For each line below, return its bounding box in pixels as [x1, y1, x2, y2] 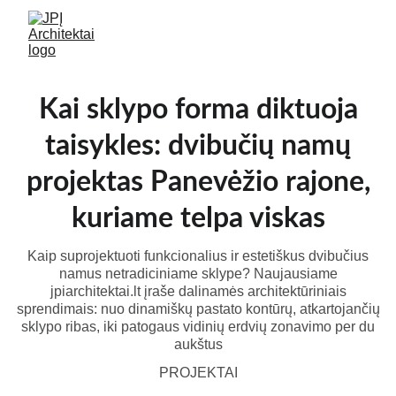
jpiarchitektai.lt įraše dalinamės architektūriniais [49, 284, 346, 299]
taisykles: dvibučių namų [45, 132, 351, 160]
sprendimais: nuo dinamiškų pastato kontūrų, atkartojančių [16, 301, 380, 316]
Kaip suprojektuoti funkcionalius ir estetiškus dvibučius [27, 248, 369, 263]
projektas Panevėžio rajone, [26, 168, 370, 196]
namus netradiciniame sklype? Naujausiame [58, 266, 338, 281]
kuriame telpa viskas [71, 204, 325, 232]
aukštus [173, 337, 223, 352]
